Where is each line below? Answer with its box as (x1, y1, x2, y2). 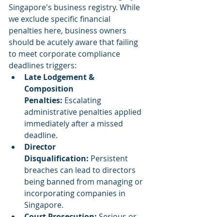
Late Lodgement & (24, 72, 96, 83)
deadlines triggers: (9, 60, 77, 71)
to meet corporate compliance (9, 48, 122, 60)
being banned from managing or (24, 176, 145, 187)
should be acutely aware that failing (9, 37, 140, 48)
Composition (24, 83, 76, 94)
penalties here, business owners (9, 25, 128, 36)
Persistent (89, 153, 130, 164)
